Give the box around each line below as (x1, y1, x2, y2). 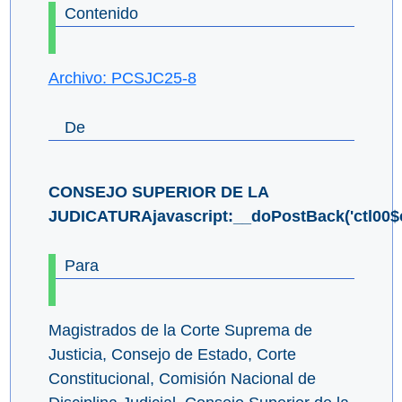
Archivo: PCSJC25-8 (48, 69, 197, 88)
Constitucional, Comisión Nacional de (48, 370, 316, 389)
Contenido (64, 4, 138, 23)
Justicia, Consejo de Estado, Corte (48, 345, 296, 364)
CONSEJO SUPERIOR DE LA (48, 183, 268, 202)
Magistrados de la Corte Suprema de (48, 321, 312, 340)
